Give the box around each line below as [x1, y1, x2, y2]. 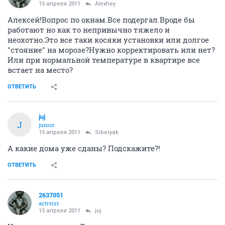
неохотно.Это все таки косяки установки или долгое [8, 35, 209, 45]
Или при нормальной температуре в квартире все [8, 55, 200, 65]
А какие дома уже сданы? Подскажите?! [8, 143, 160, 153]
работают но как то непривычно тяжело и [8, 25, 170, 35]
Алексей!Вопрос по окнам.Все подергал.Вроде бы [8, 15, 195, 25]
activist [39, 199, 59, 207]
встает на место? [8, 65, 73, 75]
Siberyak [95, 129, 119, 136]
